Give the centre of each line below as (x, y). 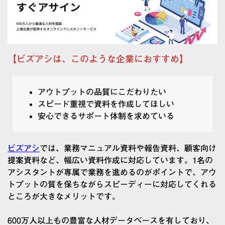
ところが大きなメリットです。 (64, 197)
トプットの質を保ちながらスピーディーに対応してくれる (112, 185)
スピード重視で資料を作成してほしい (106, 104)
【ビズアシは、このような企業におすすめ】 (98, 59)
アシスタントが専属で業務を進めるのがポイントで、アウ (112, 173)
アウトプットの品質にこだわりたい (102, 92)
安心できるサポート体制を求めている (106, 116)
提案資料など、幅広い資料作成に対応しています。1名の (110, 160)
